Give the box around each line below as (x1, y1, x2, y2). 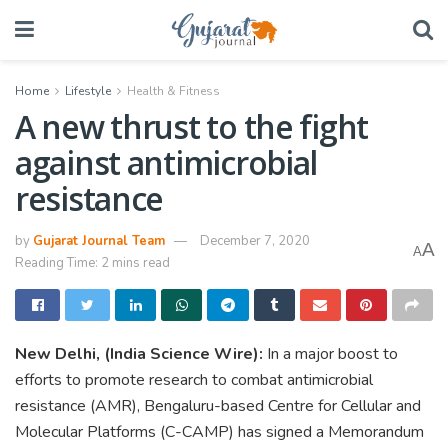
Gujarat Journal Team (33, 231, 165, 250)
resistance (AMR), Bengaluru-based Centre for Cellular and (15, 394, 421, 417)
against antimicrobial (15, 141, 318, 184)
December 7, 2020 (200, 231, 310, 250)
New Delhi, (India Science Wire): (15, 342, 263, 365)
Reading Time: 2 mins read (15, 253, 170, 272)
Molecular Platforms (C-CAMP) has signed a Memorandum (15, 420, 424, 443)
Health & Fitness (127, 83, 220, 99)
